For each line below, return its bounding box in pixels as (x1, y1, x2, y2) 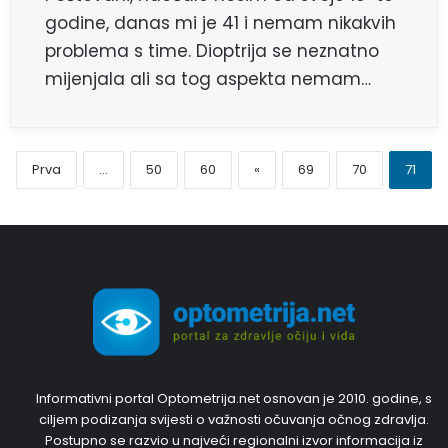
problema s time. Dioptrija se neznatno (45, 39, 379, 64)
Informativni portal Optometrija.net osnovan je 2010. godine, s (36, 389, 432, 409)
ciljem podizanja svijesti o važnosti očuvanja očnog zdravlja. (39, 410, 429, 430)
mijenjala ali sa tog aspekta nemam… (45, 67, 371, 92)
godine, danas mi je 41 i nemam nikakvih (45, 11, 396, 36)
